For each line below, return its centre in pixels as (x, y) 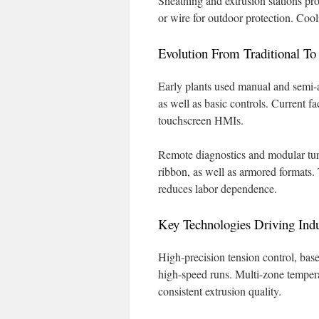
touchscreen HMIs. (201, 120)
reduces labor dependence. (218, 188)
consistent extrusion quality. (220, 291)
